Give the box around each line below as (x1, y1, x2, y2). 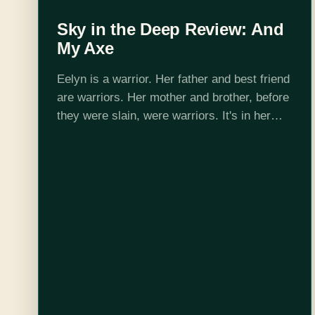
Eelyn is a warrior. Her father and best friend (56, 72, 290, 86)
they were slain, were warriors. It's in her (56, 108, 271, 122)
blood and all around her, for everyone (56, 127, 255, 141)
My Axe (56, 38, 114, 58)
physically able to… (56, 145, 160, 159)
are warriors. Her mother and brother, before (56, 90, 289, 104)
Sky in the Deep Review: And (56, 19, 284, 39)
